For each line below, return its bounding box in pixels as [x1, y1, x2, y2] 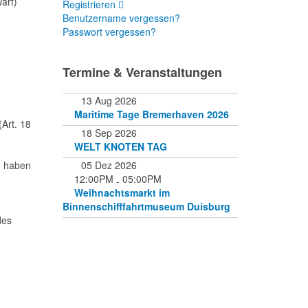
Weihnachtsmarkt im [74, 186, 170, 199]
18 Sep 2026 [81, 126, 137, 140]
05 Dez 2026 [81, 158, 137, 172]
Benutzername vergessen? [63, 11, 180, 25]
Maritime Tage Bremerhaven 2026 [74, 107, 229, 121]
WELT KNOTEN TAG [74, 140, 167, 153]
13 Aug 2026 [81, 93, 137, 107]
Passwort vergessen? [63, 25, 156, 38]
